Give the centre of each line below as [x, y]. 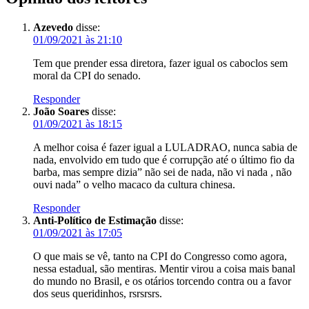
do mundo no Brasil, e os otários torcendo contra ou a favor [162, 281]
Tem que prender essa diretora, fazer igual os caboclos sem [160, 63]
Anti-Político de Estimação [95, 220]
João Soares [61, 111]
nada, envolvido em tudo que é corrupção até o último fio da [164, 159]
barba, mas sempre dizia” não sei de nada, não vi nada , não [162, 172]
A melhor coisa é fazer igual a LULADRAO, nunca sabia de [165, 147]
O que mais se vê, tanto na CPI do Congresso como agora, [160, 256]
